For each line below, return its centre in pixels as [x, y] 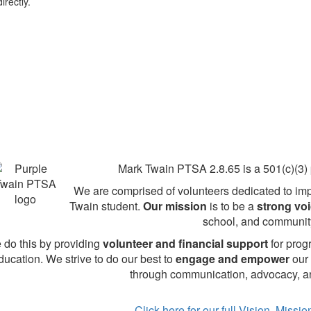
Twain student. [107, 205]
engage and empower [233, 258]
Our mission [175, 205]
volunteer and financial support [186, 243]
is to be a [232, 205]
